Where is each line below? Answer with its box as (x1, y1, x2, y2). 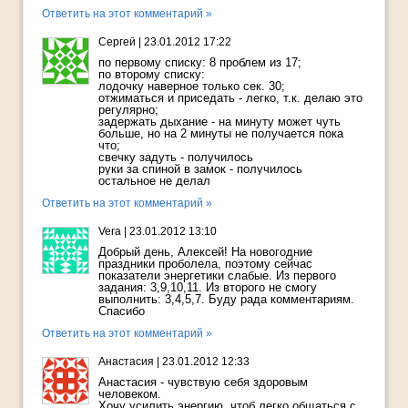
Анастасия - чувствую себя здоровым (98, 375, 308, 390)
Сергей (98, 36, 136, 49)
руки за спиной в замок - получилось (98, 162, 302, 177)
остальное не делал (98, 174, 210, 189)
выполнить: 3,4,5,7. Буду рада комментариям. (98, 292, 354, 307)
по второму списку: (98, 67, 205, 82)
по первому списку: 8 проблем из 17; (98, 56, 301, 70)
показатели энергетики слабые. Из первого (98, 269, 336, 283)
